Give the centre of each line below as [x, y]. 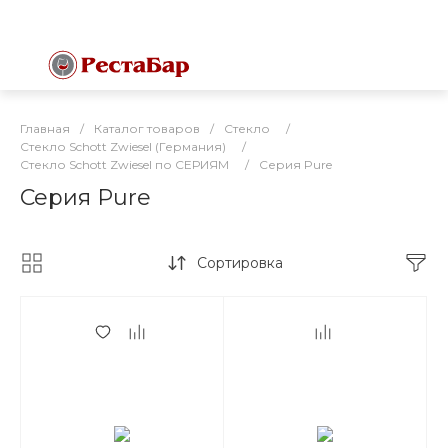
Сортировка [239, 263]
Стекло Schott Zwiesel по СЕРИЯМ [124, 164]
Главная [45, 128]
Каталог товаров [147, 128]
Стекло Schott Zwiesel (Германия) [123, 146]
